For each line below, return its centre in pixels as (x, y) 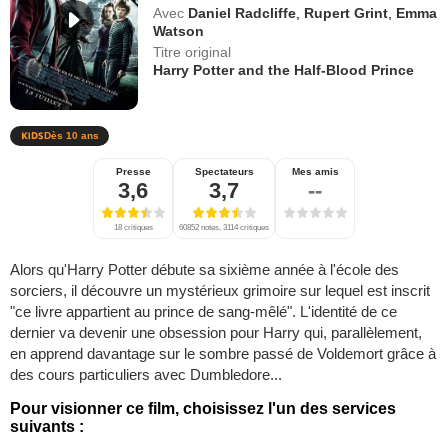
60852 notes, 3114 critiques (224, 227)
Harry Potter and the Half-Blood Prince (284, 70)
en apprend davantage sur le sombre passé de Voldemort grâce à (223, 353)
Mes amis (315, 171)
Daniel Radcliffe (242, 13)
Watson (179, 31)
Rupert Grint (346, 13)
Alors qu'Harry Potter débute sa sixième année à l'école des (204, 269)
